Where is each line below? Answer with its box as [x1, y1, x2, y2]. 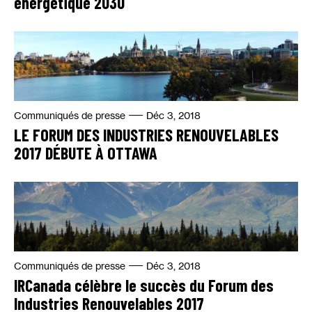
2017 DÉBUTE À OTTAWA [14, 143, 157, 163]
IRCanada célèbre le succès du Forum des [14, 275, 274, 295]
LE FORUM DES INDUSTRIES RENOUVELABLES [14, 125, 279, 145]
